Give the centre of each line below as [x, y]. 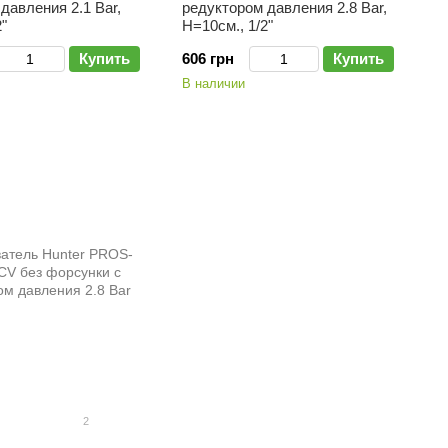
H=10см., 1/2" [227, 26]
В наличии [213, 84]
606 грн [208, 59]
